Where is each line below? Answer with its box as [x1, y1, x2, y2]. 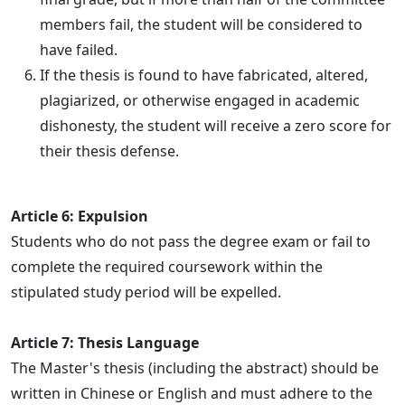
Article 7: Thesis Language [11, 332, 199, 353]
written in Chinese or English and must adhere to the [11, 382, 372, 403]
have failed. [40, 39, 118, 60]
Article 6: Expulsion [11, 205, 148, 226]
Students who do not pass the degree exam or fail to [11, 231, 371, 251]
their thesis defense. [40, 140, 179, 161]
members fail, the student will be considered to [40, 14, 363, 34]
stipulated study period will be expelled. [11, 281, 281, 302]
